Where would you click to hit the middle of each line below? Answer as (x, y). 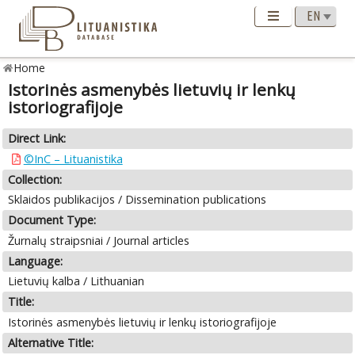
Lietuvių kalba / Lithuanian (76, 281)
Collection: (35, 179)
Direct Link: (37, 139)
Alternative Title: (51, 342)
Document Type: (52, 220)
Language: (36, 261)
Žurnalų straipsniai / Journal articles (99, 240)
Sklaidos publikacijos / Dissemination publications (137, 200)
